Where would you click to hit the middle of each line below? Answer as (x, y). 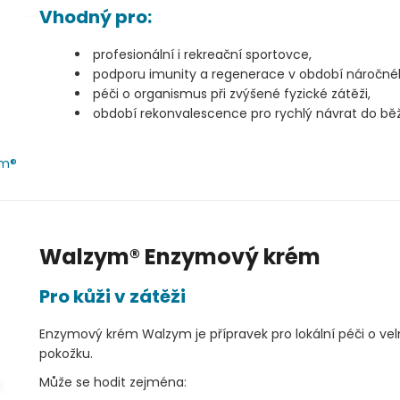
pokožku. (66, 353)
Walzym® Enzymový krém (180, 256)
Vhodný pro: (96, 17)
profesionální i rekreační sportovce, (202, 54)
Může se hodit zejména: (113, 382)
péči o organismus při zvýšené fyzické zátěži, (232, 93)
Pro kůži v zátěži (112, 296)
